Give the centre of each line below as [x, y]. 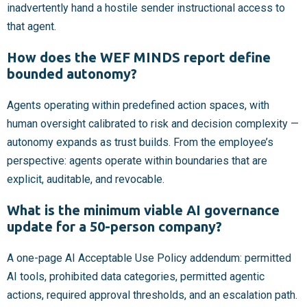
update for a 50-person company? [114, 226]
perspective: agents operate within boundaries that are [137, 160]
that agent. [32, 26]
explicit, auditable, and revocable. [86, 179]
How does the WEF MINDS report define [139, 57]
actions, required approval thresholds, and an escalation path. [152, 295]
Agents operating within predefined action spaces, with [138, 105]
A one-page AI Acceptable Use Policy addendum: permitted [149, 258]
